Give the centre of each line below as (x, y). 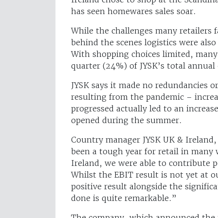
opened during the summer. (127, 120)
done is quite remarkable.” (124, 198)
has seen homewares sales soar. (134, 11)
